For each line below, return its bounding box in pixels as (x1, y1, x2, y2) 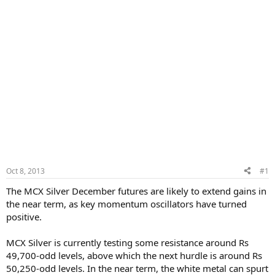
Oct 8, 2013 (6, 165, 45, 176)
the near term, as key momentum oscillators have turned (6, 197, 247, 210)
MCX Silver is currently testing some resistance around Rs (6, 236, 249, 249)
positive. (6, 210, 42, 223)
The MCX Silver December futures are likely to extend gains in (6, 184, 266, 197)
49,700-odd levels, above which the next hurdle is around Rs (6, 249, 262, 261)
